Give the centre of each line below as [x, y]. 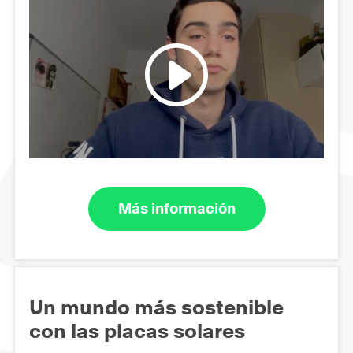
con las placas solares [137, 331]
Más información [176, 209]
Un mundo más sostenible [156, 307]
